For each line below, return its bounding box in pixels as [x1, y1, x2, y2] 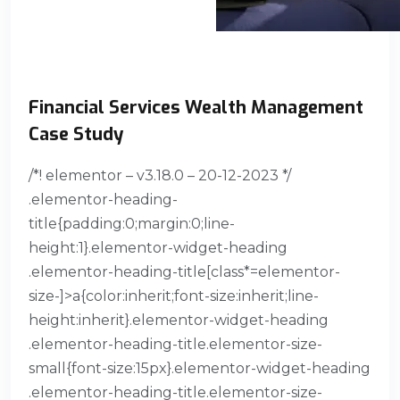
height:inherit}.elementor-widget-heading [29, 311, 329, 329]
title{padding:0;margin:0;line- [29, 214, 235, 232]
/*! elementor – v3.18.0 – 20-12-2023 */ [29, 166, 291, 184]
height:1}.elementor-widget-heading [29, 238, 287, 256]
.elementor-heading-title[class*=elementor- [29, 262, 340, 280]
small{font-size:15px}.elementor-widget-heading [29, 359, 371, 377]
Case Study [29, 121, 123, 146]
